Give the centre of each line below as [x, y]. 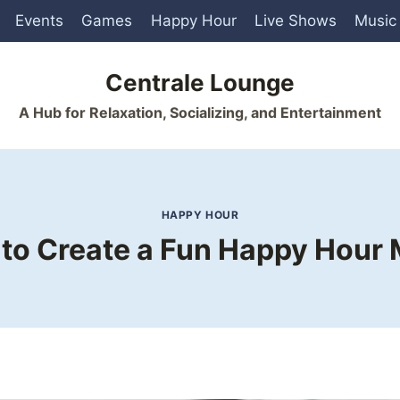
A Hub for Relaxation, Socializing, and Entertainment [200, 113]
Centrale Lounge [200, 83]
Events [39, 21]
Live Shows [296, 21]
